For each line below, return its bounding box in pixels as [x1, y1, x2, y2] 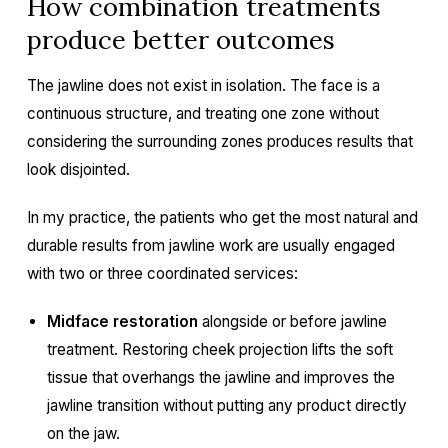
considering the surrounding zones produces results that [26, 132, 413, 151]
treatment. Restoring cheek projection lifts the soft [46, 340, 393, 359]
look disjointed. [26, 160, 130, 179]
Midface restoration [46, 312, 198, 331]
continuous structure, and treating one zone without [26, 104, 379, 123]
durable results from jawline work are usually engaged [26, 236, 395, 255]
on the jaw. [46, 424, 120, 443]
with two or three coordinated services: [26, 264, 298, 283]
